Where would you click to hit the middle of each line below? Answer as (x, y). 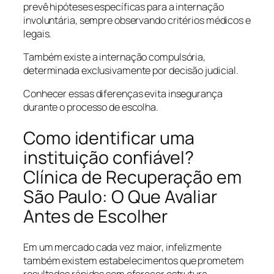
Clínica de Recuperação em (132, 177)
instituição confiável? (109, 157)
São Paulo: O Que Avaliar (120, 196)
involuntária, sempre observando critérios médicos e (137, 20)
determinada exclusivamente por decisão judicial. (131, 70)
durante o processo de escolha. (91, 107)
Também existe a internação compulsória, (115, 57)
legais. (38, 33)
